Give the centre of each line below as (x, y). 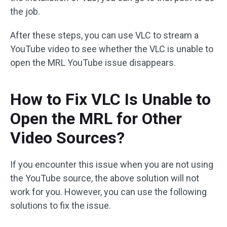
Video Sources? (67, 138)
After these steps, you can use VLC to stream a (104, 35)
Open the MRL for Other (96, 118)
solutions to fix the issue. (61, 205)
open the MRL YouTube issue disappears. (93, 62)
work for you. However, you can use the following (108, 192)
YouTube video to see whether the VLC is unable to (112, 49)
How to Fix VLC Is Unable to (110, 99)
